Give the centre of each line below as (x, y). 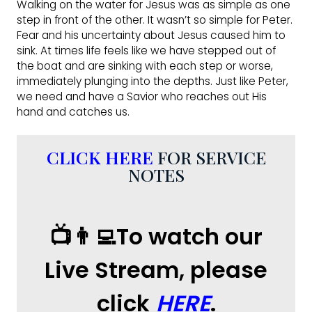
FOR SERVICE (209, 157)
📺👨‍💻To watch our (156, 236)
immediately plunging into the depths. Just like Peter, (153, 81)
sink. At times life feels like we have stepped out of (146, 50)
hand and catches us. (73, 112)
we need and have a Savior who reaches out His (142, 96)
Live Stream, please (156, 270)
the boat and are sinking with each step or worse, (145, 66)
